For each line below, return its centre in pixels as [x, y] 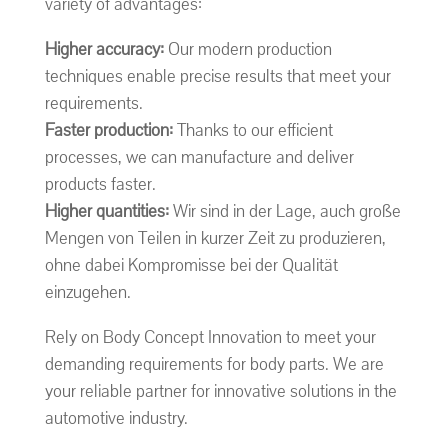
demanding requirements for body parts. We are [214, 365]
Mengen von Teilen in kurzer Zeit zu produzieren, [215, 239]
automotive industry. [116, 419]
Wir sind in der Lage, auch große [284, 212]
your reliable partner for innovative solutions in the [220, 392]
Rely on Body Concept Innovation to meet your [210, 338]
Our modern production [247, 50]
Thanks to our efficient [252, 131]
